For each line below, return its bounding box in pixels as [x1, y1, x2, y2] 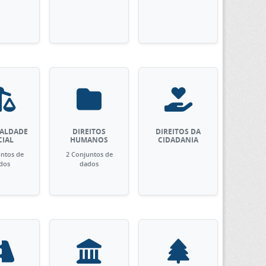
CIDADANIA [158, 135, 199, 145]
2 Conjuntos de [65, 150, 113, 159]
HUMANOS [70, 135, 109, 145]
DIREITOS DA [156, 126, 201, 137]
